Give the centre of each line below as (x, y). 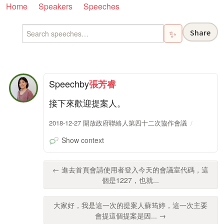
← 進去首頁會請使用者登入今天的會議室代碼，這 (131, 169)
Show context (82, 140)
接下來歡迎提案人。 (87, 103)
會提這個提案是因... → (131, 216)
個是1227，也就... (131, 180)
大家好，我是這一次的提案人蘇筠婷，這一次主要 (131, 205)
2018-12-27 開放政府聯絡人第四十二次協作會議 (118, 122)
